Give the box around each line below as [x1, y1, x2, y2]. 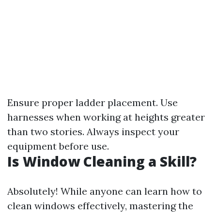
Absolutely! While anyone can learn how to [7, 185, 202, 197]
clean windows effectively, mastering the [7, 200, 193, 212]
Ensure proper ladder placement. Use [7, 96, 178, 108]
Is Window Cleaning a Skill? [7, 152, 197, 170]
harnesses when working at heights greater [7, 111, 205, 123]
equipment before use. [7, 140, 109, 152]
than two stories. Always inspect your [7, 125, 179, 138]
